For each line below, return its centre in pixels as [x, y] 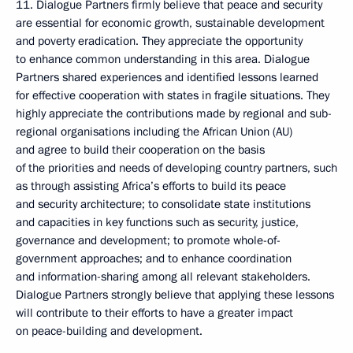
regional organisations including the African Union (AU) [154, 132]
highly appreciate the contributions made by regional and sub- [174, 113]
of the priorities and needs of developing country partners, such [176, 168]
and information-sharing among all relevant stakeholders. [163, 277]
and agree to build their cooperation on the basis [140, 150]
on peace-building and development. [109, 331]
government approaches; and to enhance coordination [154, 258]
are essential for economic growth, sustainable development [170, 23]
